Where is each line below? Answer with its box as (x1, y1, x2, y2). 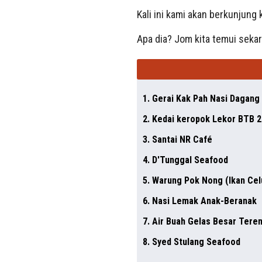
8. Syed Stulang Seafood (142, 236, 240, 247)
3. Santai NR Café (142, 133, 212, 145)
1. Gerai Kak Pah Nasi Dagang (142, 92, 260, 104)
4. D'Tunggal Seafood (142, 154, 228, 166)
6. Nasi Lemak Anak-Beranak (142, 195, 257, 206)
